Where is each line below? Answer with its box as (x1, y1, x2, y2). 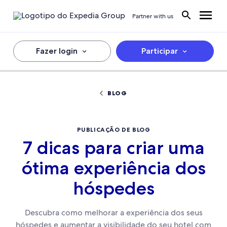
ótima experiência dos (21, 157, 206, 179)
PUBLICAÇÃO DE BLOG (77, 126, 150, 133)
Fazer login (36, 46, 78, 56)
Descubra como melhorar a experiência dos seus (24, 207, 203, 218)
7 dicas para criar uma (22, 137, 205, 159)
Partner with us (132, 12, 173, 20)
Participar (141, 46, 178, 56)
